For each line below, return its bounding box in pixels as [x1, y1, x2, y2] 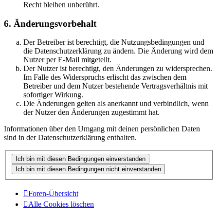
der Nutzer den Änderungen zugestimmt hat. [23, 108, 160, 117]
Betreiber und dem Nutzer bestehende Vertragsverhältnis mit [23, 82, 208, 91]
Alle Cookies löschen [28, 200, 94, 208]
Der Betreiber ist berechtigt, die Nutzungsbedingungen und [23, 38, 204, 47]
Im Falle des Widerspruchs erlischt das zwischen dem [23, 73, 186, 82]
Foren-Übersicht [28, 189, 78, 198]
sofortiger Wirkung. [23, 91, 83, 99]
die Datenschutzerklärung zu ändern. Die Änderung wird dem [23, 47, 213, 55]
